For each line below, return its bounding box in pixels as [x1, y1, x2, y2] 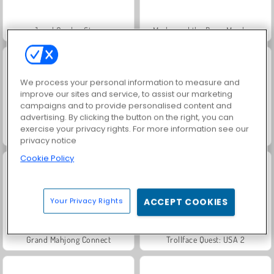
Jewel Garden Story [34, 24, 103, 35]
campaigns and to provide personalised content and [20, 99, 232, 111]
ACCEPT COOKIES [144, 195, 228, 208]
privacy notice [20, 134, 77, 146]
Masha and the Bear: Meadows [153, 24, 258, 35]
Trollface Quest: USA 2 [166, 234, 245, 245]
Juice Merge [184, 129, 227, 140]
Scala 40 [54, 129, 83, 140]
